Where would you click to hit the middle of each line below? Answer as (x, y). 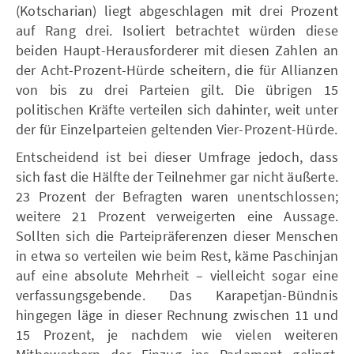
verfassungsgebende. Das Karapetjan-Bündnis (177, 295)
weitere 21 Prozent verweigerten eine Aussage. (177, 216)
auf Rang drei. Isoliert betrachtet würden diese (177, 30)
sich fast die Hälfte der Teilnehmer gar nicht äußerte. (177, 176)
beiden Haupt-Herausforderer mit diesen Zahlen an (177, 50)
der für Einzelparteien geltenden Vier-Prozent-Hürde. (177, 129)
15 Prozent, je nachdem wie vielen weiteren (177, 334)
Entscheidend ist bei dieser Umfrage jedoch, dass (177, 156)
